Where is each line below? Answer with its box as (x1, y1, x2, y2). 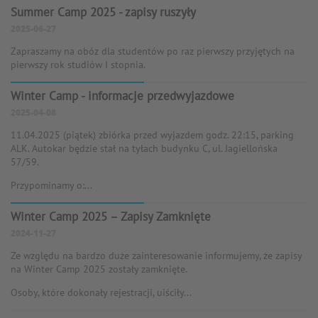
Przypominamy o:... (11, 179, 92, 192)
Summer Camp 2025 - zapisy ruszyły (11, 4, 196, 21)
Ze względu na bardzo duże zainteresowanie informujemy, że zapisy (11, 249, 302, 263)
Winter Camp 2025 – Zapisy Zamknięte (11, 209, 211, 225)
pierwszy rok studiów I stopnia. (11, 58, 146, 72)
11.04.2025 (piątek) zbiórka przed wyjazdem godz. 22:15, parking (11, 128, 294, 142)
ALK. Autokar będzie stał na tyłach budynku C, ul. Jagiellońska (11, 142, 278, 155)
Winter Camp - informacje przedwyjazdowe (11, 88, 234, 104)
